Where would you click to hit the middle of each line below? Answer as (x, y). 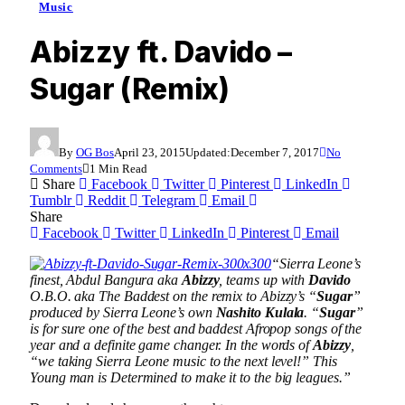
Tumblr (51, 200)
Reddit (107, 200)
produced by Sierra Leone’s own (123, 312)
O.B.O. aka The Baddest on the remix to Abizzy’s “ (174, 296)
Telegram (169, 200)
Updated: (208, 152)
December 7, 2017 (275, 152)
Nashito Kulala (260, 312)
